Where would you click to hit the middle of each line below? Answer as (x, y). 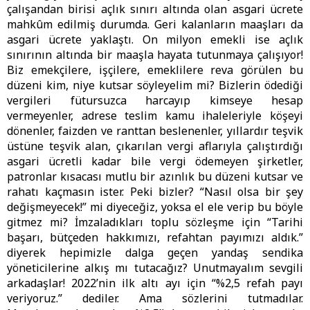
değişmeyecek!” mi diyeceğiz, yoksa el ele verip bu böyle (155, 207)
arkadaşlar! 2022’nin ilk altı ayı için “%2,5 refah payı (155, 283)
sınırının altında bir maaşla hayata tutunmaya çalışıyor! (155, 55)
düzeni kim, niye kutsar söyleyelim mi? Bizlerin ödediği (155, 85)
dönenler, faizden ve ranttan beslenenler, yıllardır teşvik (155, 131)
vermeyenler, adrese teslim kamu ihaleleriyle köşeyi (155, 116)
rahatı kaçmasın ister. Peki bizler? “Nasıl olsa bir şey (155, 192)
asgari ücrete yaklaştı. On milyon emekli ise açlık (155, 40)
